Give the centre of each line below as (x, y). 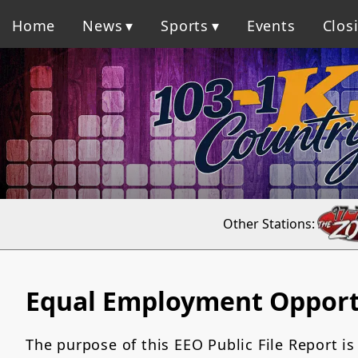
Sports (185, 25)
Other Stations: (268, 223)
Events (271, 25)
